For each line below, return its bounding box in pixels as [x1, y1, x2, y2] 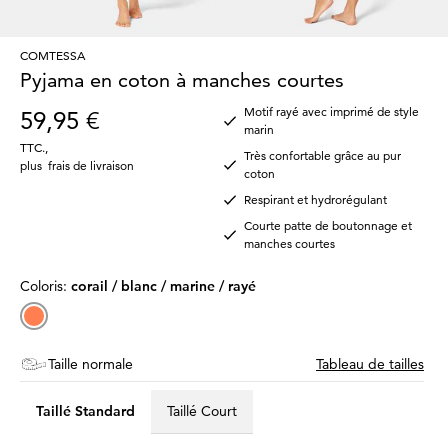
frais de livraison [48, 157, 134, 173]
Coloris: [20, 276, 71, 295]
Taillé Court [167, 402, 237, 421]
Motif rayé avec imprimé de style [244, 103, 419, 119]
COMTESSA [20, 47, 85, 63]
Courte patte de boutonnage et [244, 217, 412, 233]
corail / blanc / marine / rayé [71, 276, 256, 295]
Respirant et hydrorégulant [244, 191, 387, 207]
